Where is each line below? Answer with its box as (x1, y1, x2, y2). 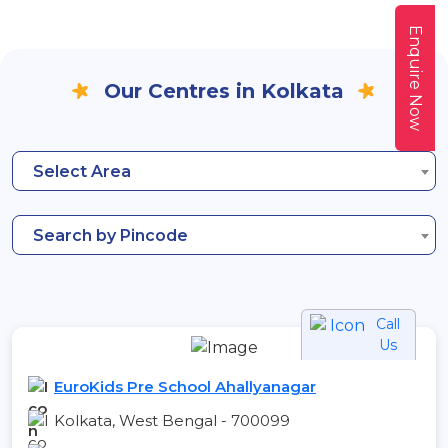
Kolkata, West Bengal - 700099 (54, 410, 290, 430)
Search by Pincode (33, 226, 188, 246)
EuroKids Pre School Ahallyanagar (54, 376, 316, 396)
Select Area (33, 162, 131, 182)
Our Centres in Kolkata (104, 79, 344, 104)
